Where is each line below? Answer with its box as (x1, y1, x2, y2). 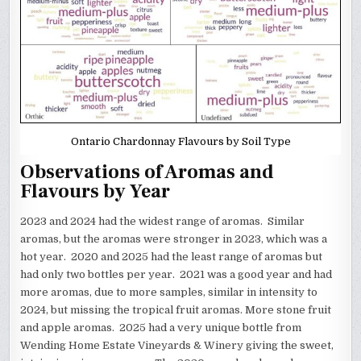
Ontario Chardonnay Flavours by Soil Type (70, 135, 291, 147)
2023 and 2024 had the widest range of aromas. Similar (20, 215, 305, 228)
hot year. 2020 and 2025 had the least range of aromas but (20, 251, 323, 263)
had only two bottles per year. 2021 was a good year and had (20, 268, 333, 281)
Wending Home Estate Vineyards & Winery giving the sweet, (20, 339, 334, 352)
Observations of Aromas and (20, 159, 275, 185)
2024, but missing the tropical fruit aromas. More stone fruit (20, 304, 332, 317)
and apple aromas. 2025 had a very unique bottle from (20, 322, 302, 334)
